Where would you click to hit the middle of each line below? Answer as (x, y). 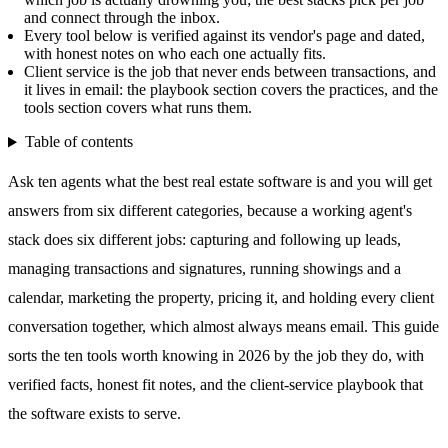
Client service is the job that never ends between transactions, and (230, 72)
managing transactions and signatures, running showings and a (204, 269)
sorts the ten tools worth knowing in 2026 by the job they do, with (216, 356)
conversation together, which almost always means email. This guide (223, 327)
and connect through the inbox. (122, 18)
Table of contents (78, 142)
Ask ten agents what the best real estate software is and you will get (220, 182)
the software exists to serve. (94, 414)
